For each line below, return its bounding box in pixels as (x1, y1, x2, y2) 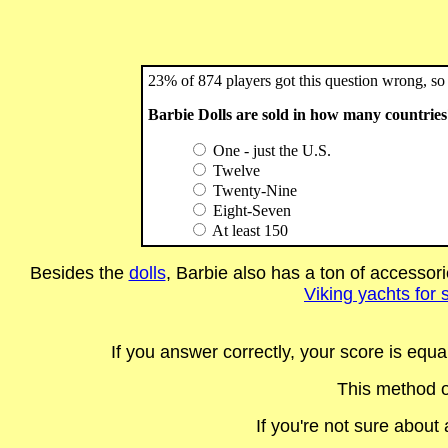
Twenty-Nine (209, 182, 297, 199)
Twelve (209, 162, 260, 179)
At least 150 (209, 222, 288, 239)
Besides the (29, 263, 129, 283)
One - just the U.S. (209, 142, 331, 159)
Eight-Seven (209, 202, 291, 219)
